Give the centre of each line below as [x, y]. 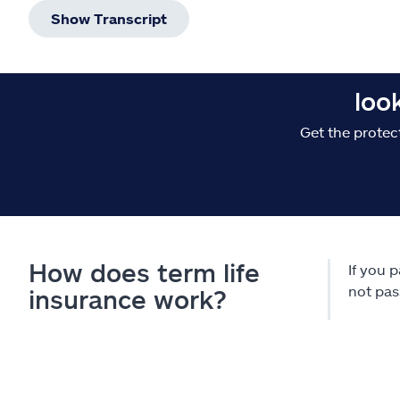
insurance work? [128, 299]
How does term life [144, 272]
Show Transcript [109, 18]
